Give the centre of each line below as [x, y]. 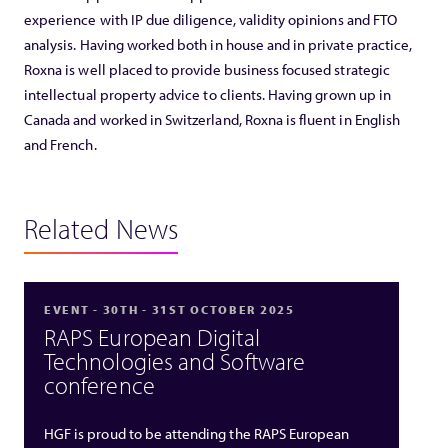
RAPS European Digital [152, 336]
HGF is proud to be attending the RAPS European [197, 433]
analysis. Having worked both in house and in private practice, [218, 44]
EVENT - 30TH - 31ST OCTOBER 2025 [169, 309]
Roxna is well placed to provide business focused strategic [207, 69]
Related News [101, 228]
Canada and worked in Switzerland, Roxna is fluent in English [212, 119]
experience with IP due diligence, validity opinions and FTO [210, 19]
